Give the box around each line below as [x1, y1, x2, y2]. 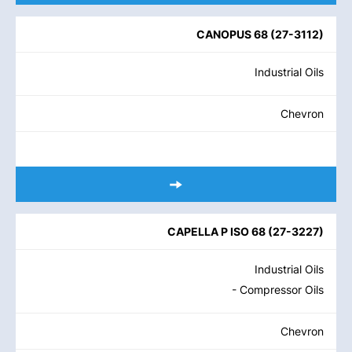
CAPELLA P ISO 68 [167, 225, 266, 238]
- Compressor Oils [232, 283, 324, 296]
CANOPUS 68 [196, 27, 268, 41]
